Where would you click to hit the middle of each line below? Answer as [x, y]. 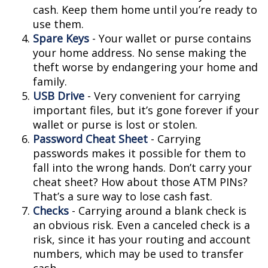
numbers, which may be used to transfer [138, 254]
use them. [58, 24]
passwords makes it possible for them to [139, 153]
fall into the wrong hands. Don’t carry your [142, 167]
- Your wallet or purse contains [170, 38]
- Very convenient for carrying [162, 96]
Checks [51, 211]
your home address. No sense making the [140, 53]
